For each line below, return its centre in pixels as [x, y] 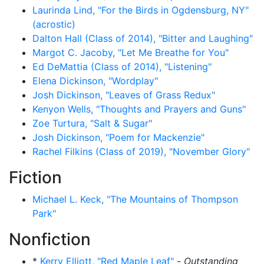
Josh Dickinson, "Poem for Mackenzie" [118, 137]
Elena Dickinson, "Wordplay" [95, 81]
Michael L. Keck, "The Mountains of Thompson [135, 199]
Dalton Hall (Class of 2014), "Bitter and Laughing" [143, 38]
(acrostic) [54, 24]
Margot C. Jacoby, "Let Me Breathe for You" [131, 52]
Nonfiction [50, 239]
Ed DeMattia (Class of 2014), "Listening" [122, 67]
